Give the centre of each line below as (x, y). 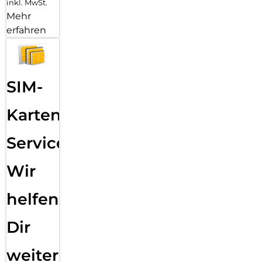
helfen (33, 199)
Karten (34, 115)
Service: (38, 143)
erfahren (26, 30)
